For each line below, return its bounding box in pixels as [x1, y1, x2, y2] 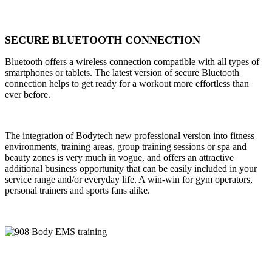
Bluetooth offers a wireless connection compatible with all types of [5, 56, 259, 67]
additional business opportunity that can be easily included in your [5, 163, 257, 174]
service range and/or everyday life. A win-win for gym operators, [5, 174, 253, 185]
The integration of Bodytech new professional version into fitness [5, 131, 254, 141]
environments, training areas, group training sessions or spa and [5, 141, 246, 152]
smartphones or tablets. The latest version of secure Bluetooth [5, 67, 239, 78]
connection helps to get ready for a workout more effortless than [5, 78, 249, 89]
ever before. [5, 89, 50, 100]
